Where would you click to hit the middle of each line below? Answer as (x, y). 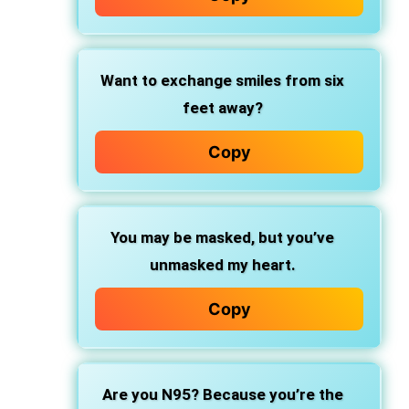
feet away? (222, 108)
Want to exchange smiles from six (222, 80)
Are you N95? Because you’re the (222, 394)
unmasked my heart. (222, 265)
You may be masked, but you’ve (222, 237)
